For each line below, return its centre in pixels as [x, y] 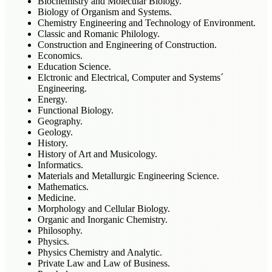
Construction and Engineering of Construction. [127, 44]
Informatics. [60, 165]
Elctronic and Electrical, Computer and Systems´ [131, 77]
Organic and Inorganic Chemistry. [103, 219]
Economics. [60, 55]
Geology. [55, 132]
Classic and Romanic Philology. [99, 33]
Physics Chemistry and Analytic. [100, 252]
